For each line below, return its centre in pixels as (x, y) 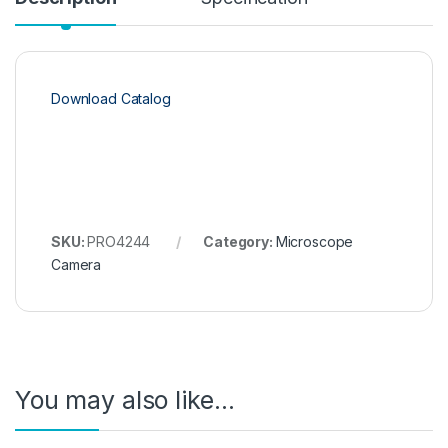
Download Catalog (111, 99)
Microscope (314, 242)
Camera (76, 265)
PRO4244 (119, 242)
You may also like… (125, 400)
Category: (239, 242)
